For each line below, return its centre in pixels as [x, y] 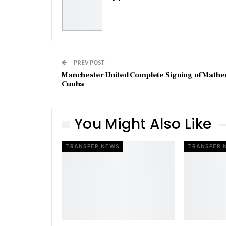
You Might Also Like [143, 124]
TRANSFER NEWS [93, 146]
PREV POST [88, 62]
